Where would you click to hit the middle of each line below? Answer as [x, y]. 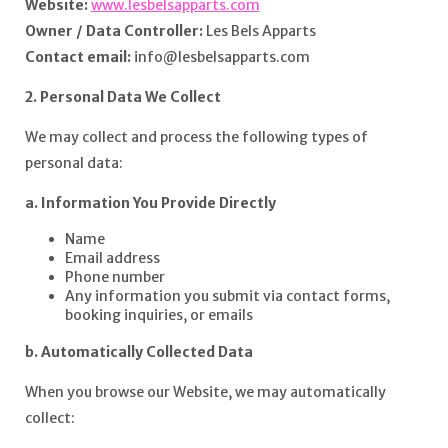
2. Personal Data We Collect [122, 97]
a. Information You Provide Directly [150, 203]
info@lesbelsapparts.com [221, 57]
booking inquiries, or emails [158, 315]
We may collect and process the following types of [196, 137]
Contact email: [77, 57]
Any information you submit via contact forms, [227, 296]
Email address [112, 258]
